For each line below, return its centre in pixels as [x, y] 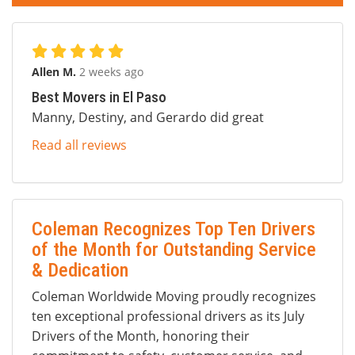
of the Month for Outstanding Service [174, 250]
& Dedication [80, 271]
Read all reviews [79, 145]
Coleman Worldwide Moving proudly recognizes [174, 297]
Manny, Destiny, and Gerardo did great [148, 118]
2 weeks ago [111, 72]
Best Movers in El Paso [99, 97]
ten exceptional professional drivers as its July [168, 317]
